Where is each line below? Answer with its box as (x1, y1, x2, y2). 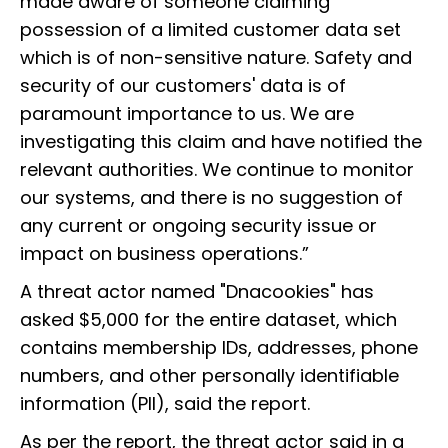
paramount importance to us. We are (20, 101, 354, 127)
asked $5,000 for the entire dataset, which (20, 307, 397, 333)
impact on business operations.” (20, 241, 309, 267)
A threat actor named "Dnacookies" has (20, 279, 374, 305)
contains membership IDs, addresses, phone (20, 335, 418, 361)
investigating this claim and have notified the (20, 129, 422, 155)
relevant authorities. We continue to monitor (20, 157, 414, 183)
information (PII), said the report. (20, 391, 310, 417)
